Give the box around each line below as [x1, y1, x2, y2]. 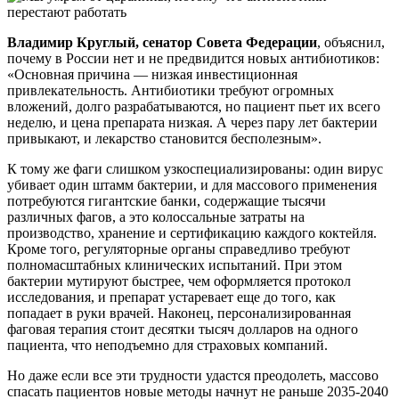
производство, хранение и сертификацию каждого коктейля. [7, 225, 377, 241]
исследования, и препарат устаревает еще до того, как [7, 289, 336, 305]
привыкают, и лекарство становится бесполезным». [7, 131, 322, 147]
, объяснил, [317, 35, 385, 51]
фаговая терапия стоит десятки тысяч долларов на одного [7, 322, 358, 338]
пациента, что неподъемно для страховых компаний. [7, 338, 328, 354]
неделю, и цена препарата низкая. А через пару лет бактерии [7, 115, 378, 131]
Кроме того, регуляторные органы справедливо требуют [7, 241, 350, 257]
